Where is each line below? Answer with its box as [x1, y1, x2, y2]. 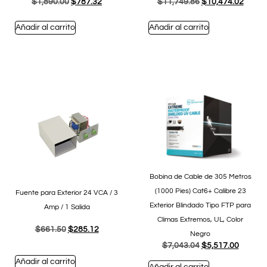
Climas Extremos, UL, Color [157, 215, 243, 223]
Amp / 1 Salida [44, 203, 90, 211]
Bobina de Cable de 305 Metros [149, 172, 252, 181]
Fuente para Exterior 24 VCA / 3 [15, 188, 118, 197]
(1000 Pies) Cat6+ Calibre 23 [154, 187, 246, 195]
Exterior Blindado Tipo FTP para [150, 201, 251, 209]
